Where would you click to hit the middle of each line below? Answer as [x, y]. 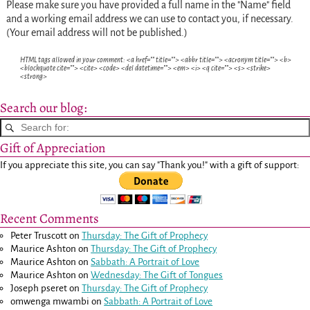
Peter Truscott [39, 236]
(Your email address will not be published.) [97, 33]
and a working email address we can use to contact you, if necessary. [149, 19]
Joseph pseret [39, 289]
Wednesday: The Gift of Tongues [157, 275]
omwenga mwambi [50, 302]
